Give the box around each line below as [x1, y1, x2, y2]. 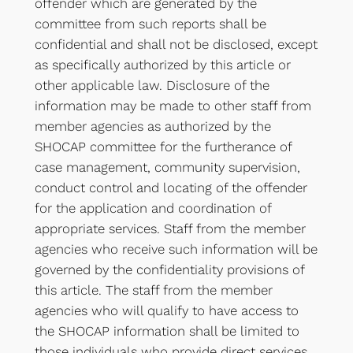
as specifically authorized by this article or [34, 56, 291, 72]
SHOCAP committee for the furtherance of [34, 138, 292, 154]
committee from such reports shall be [34, 15, 266, 32]
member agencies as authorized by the [34, 117, 271, 134]
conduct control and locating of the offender [34, 179, 307, 195]
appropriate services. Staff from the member [34, 220, 306, 236]
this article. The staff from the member [34, 281, 273, 298]
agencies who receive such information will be [34, 240, 318, 257]
